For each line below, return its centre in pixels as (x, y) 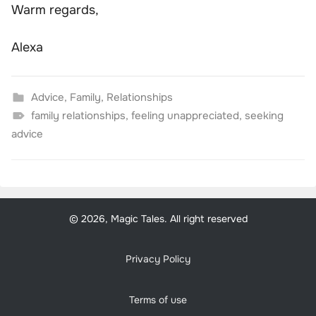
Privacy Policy (158, 259)
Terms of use (158, 300)
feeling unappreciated (185, 116)
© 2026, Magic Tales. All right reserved (158, 218)
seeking (264, 116)
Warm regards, (55, 10)
